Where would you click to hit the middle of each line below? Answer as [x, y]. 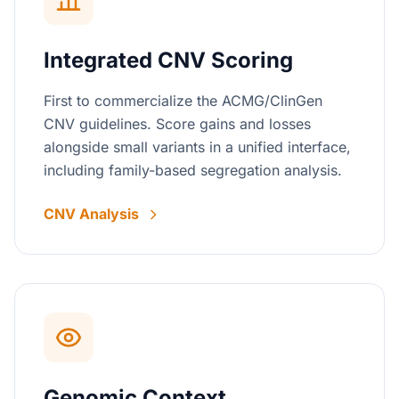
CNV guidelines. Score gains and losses [177, 124]
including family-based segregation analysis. [193, 170]
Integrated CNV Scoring [168, 60]
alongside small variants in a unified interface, [197, 147]
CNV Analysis [91, 214]
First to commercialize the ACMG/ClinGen [183, 101]
